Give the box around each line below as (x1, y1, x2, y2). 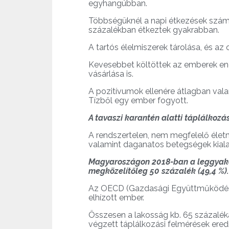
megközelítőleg (88, 166, 148, 176)
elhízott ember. (88, 193, 144, 203)
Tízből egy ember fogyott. (88, 96, 188, 106)
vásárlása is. (88, 69, 133, 79)
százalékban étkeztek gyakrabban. (88, 25, 219, 35)
